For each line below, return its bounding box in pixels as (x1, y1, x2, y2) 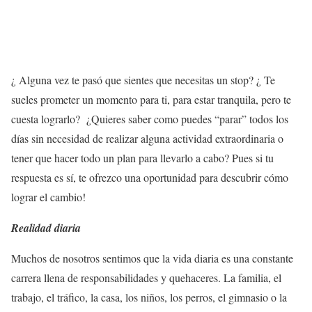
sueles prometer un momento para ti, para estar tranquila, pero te (11, 91, 291, 107)
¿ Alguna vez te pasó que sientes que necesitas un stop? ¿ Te (11, 72, 275, 87)
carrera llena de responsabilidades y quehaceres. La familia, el (11, 270, 281, 285)
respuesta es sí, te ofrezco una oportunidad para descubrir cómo (11, 169, 292, 185)
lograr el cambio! (11, 189, 86, 204)
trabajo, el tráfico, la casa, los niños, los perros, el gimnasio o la (11, 289, 287, 304)
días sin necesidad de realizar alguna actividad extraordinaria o (11, 130, 283, 146)
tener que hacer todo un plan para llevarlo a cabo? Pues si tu (11, 150, 274, 165)
